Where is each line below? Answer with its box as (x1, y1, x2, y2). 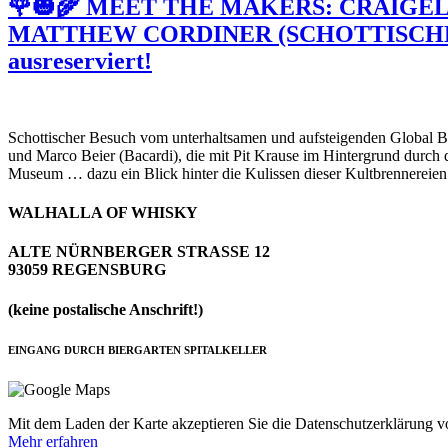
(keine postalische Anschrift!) (8, 300, 203, 318)
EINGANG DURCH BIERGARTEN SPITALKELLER (8, 343, 267, 356)
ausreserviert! (8, 47, 152, 74)
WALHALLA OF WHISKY (8, 204, 198, 222)
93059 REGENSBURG (8, 261, 166, 279)
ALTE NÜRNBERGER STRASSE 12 (8, 243, 270, 261)
